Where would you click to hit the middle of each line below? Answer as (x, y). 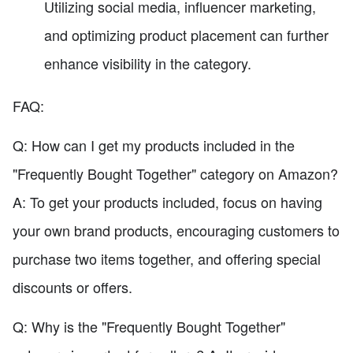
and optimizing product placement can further (186, 35)
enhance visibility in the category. (148, 63)
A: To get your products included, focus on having (167, 201)
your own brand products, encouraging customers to (176, 230)
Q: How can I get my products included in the (154, 145)
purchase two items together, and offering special (167, 258)
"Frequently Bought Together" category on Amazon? (175, 173)
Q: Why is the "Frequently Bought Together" (149, 326)
